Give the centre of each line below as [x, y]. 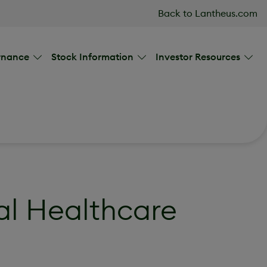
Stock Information [94, 57]
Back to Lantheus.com [208, 13]
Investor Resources [199, 57]
